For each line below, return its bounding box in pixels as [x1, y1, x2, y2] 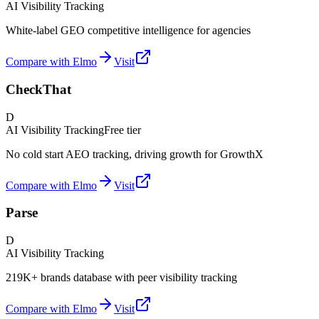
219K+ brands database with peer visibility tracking [6, 271, 237, 284]
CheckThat [6, 82, 71, 97]
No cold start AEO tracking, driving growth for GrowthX [6, 147, 263, 160]
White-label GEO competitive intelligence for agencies [6, 24, 251, 37]
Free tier [104, 123, 141, 136]
